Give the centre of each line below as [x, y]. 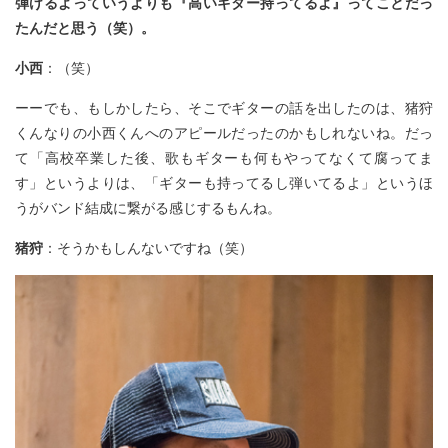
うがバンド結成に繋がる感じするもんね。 [148, 207]
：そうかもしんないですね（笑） [148, 247]
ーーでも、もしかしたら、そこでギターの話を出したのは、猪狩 [224, 107]
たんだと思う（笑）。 [85, 27]
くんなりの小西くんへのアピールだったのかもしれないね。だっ [224, 132]
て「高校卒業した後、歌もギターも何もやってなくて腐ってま [224, 157]
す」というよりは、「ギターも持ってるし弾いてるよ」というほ [224, 182]
